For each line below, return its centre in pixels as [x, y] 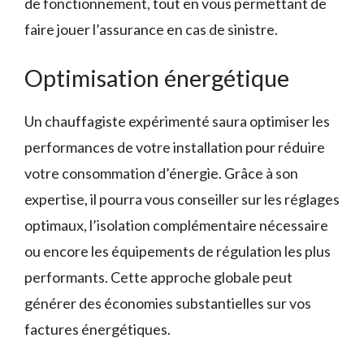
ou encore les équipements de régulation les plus [178, 251]
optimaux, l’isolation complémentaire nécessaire [176, 225]
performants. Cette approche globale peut [158, 277]
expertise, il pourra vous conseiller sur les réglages [182, 199]
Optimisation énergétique [157, 78]
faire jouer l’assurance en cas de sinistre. [151, 30]
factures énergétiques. [97, 329]
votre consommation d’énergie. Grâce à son [161, 173]
